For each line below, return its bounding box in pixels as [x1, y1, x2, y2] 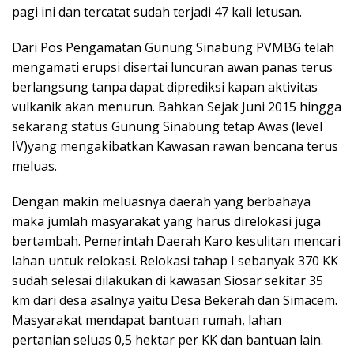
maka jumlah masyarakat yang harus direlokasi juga [12, 213, 321, 230]
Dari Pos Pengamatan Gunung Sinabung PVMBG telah [12, 39, 334, 56]
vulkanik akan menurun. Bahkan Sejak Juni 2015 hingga [12, 98, 341, 115]
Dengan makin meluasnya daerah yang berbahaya [12, 193, 311, 210]
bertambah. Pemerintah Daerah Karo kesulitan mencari [12, 232, 341, 250]
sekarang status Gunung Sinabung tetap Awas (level [12, 118, 322, 135]
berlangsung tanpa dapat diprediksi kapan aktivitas [12, 78, 318, 96]
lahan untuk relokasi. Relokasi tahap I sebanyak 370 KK [12, 252, 338, 269]
